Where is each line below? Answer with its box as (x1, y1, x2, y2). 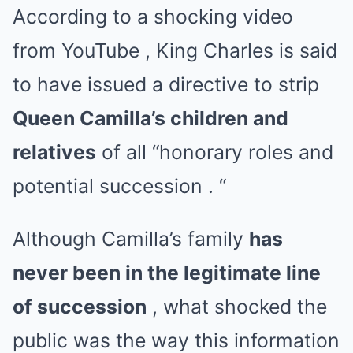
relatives (13, 140, 96, 164)
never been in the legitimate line (13, 261, 321, 284)
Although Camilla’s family (13, 227, 249, 251)
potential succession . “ (13, 174, 226, 198)
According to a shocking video (13, 5, 293, 28)
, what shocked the (147, 295, 327, 318)
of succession (13, 295, 147, 318)
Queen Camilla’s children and (13, 106, 288, 130)
